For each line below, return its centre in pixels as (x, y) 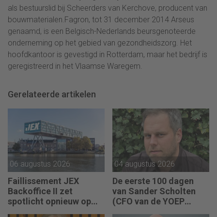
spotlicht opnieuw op (49, 201)
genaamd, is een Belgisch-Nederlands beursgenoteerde (102, 31)
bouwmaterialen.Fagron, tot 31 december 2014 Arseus (101, 20)
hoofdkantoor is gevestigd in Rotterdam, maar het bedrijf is (108, 55)
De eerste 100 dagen (153, 181)
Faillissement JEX (43, 181)
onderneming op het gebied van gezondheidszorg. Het (100, 43)
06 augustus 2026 (40, 164)
